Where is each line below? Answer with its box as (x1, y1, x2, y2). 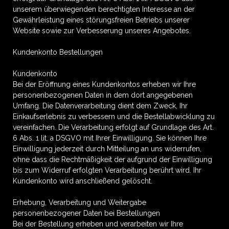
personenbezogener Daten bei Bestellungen (13, 209, 160, 217)
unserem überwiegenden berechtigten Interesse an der (13, 5, 195, 13)
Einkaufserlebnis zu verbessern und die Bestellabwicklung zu (13, 112, 215, 121)
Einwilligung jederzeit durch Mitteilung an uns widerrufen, (13, 145, 201, 153)
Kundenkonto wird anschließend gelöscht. (13, 177, 152, 185)
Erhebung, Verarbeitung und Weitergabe (13, 198, 146, 207)
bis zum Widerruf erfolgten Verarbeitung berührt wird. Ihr (13, 166, 201, 174)
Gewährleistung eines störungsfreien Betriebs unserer (13, 16, 190, 24)
